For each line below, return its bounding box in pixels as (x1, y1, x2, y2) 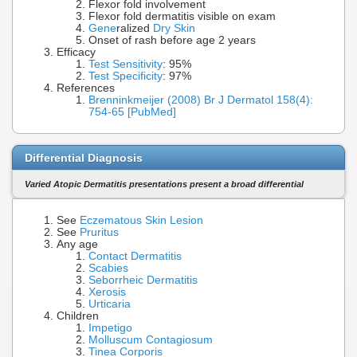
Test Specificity (88, 70, 163, 83)
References (57, 82, 115, 95)
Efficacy (57, 46, 96, 59)
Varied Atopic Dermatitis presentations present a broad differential (25, 179, 304, 190)
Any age (57, 237, 98, 250)
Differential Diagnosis (25, 151, 143, 164)
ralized (116, 22, 153, 35)
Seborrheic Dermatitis (88, 273, 198, 286)
